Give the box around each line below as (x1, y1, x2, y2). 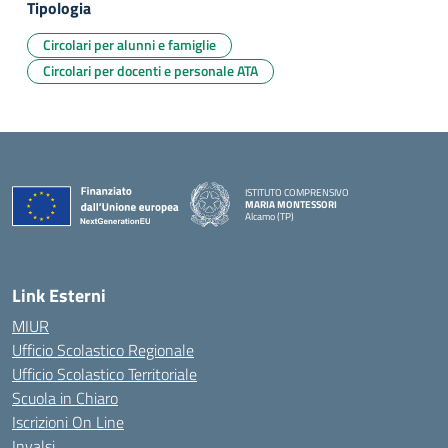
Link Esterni (12, 282, 106, 309)
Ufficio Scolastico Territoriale (12, 362, 197, 386)
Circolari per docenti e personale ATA (43, 60, 258, 81)
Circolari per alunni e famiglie (43, 34, 216, 55)
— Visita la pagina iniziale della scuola (244, 219, 398, 235)
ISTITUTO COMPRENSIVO (245, 184, 349, 200)
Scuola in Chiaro (12, 386, 118, 410)
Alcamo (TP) (245, 208, 294, 224)
